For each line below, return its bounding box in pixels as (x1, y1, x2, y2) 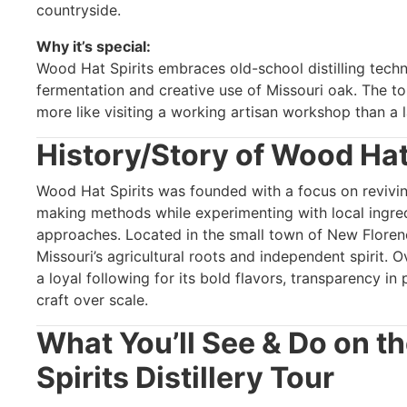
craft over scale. (36, 290, 148, 309)
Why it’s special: (36, 36, 151, 55)
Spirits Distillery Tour (36, 359, 334, 395)
